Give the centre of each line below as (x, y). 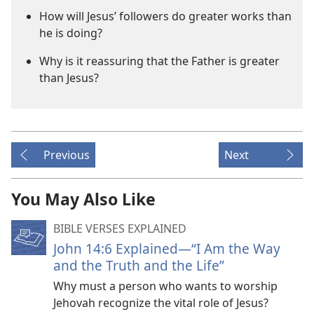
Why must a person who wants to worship (165, 286)
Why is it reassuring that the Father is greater (159, 61)
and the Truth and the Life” (139, 265)
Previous (67, 155)
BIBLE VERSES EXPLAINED (120, 228)
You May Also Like (83, 199)
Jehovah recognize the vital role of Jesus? (161, 303)
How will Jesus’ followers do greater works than (165, 16)
